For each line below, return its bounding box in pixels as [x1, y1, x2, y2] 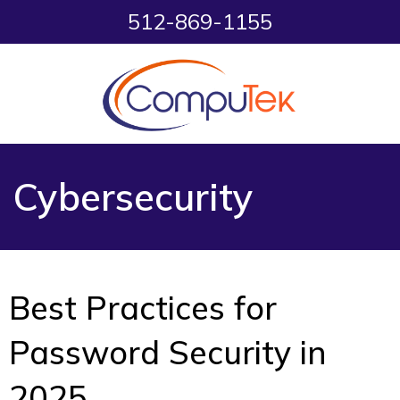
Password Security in [9, 332, 327, 373]
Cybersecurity [13, 173, 254, 221]
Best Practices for [9, 287, 277, 329]
